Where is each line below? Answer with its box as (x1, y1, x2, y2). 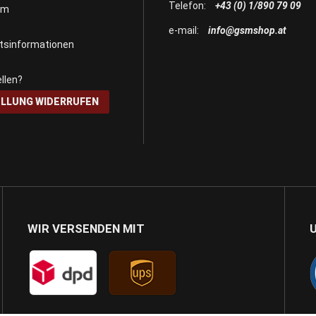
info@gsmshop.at (208, 24, 286, 36)
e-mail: (169, 24, 201, 36)
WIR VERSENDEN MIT (27, 221, 145, 236)
